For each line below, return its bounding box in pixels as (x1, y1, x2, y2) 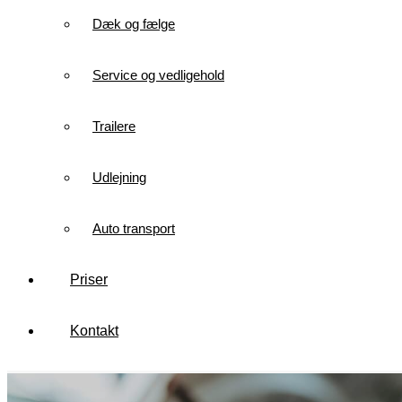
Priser (70, 272, 108, 287)
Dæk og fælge (92, 16, 175, 31)
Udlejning (92, 170, 146, 185)
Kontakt (70, 323, 118, 338)
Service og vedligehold (92, 67, 224, 83)
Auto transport (92, 221, 175, 236)
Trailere (92, 118, 135, 134)
